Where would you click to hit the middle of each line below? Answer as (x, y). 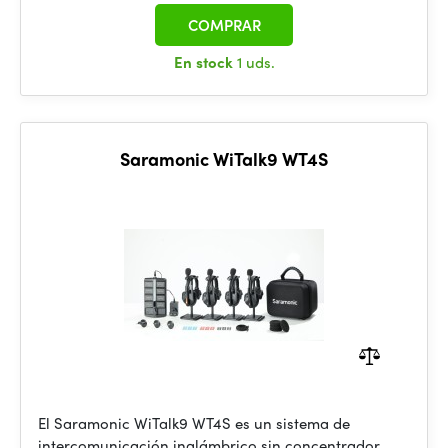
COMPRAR (224, 25)
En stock (205, 62)
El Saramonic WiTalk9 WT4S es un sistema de (194, 423)
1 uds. (255, 62)
